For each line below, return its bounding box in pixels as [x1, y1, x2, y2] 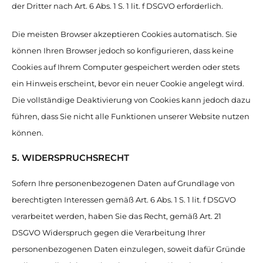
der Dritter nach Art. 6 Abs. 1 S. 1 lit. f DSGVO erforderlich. [12, 1, 223, 11]
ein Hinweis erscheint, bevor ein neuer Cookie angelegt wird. [12, 79, 244, 88]
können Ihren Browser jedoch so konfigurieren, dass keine [12, 46, 234, 55]
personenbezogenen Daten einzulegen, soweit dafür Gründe [12, 244, 245, 254]
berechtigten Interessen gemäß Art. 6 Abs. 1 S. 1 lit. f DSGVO [12, 195, 236, 204]
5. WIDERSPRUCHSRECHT [12, 152, 129, 163]
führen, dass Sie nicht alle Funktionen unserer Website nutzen [12, 112, 249, 121]
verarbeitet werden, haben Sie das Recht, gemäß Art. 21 [12, 211, 221, 221]
